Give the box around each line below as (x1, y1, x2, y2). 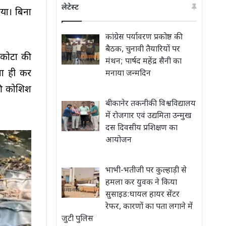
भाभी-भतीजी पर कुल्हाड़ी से (105, 165, 187, 176)
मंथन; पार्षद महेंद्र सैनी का (105, 56, 182, 67)
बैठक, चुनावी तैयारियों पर (105, 44, 180, 55)
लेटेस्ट (62, 3, 79, 13)
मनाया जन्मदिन (105, 69, 151, 79)
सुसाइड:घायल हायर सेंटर (105, 190, 180, 200)
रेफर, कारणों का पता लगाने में (105, 202, 193, 212)
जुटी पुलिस (62, 214, 93, 224)
